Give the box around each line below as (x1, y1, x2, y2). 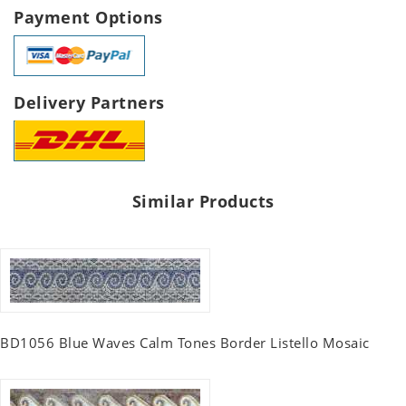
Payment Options (14, 5, 163, 28)
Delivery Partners (14, 91, 165, 113)
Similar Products (131, 189, 275, 212)
